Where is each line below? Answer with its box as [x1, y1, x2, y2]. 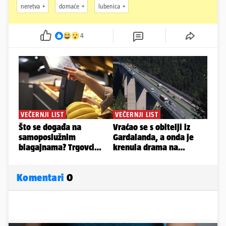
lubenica [98, 2, 120, 10]
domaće [59, 2, 79, 10]
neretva [21, 2, 40, 10]
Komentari [17, 172, 67, 184]
